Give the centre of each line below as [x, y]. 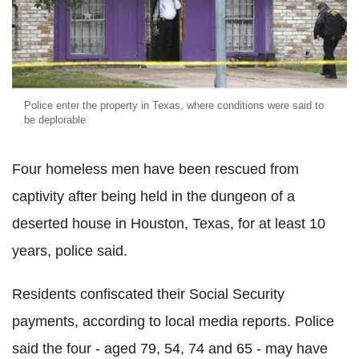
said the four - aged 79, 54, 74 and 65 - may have [170, 348]
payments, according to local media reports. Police [173, 321]
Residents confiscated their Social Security [148, 294]
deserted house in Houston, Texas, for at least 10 [169, 223]
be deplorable [55, 119]
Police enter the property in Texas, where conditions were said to [174, 105]
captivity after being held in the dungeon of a [153, 196]
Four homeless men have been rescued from [155, 169]
